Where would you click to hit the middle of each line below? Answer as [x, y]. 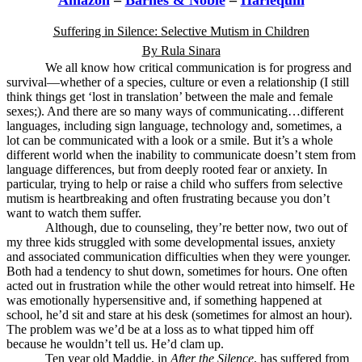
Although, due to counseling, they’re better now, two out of [196, 227]
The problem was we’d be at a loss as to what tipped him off [160, 329]
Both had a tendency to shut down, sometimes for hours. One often [177, 271]
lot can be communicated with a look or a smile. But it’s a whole [170, 140]
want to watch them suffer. [74, 213]
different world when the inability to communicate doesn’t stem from [181, 155]
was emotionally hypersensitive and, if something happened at [164, 300]
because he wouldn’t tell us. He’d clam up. [115, 344]
